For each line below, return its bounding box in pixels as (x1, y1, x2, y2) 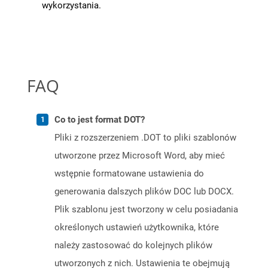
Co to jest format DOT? (54, 114, 145, 126)
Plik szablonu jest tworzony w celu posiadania (54, 204, 238, 215)
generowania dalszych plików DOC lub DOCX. (54, 186, 234, 197)
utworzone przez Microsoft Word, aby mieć (54, 150, 225, 162)
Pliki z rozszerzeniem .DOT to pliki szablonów (54, 132, 236, 144)
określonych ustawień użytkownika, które (54, 222, 219, 233)
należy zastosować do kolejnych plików (54, 240, 212, 251)
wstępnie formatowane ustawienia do (54, 168, 204, 179)
